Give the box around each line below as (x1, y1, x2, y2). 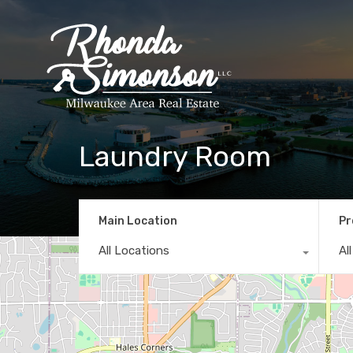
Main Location (98, 214, 177, 228)
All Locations (98, 243, 169, 258)
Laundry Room (79, 139, 271, 173)
